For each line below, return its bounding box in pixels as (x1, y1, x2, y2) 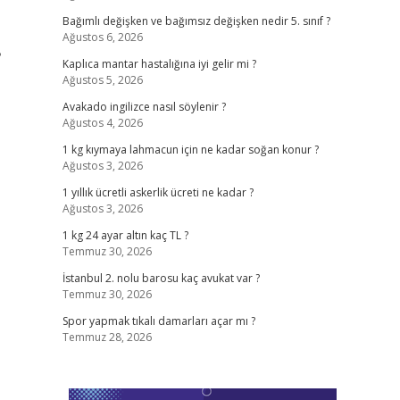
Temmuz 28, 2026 (62, 329, 152, 345)
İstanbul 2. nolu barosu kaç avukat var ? (62, 271, 260, 286)
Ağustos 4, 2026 (62, 115, 143, 130)
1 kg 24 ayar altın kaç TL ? (62, 228, 188, 243)
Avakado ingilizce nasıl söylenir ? (62, 99, 226, 114)
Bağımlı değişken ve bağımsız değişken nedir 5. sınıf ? (62, 13, 330, 29)
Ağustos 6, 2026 (62, 29, 143, 45)
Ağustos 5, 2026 (62, 72, 143, 87)
